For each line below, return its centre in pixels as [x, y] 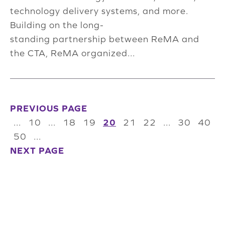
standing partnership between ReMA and [105, 39]
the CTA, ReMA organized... [73, 53]
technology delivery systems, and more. [100, 11]
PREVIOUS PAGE [49, 108]
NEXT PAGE [37, 151]
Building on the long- [57, 25]
